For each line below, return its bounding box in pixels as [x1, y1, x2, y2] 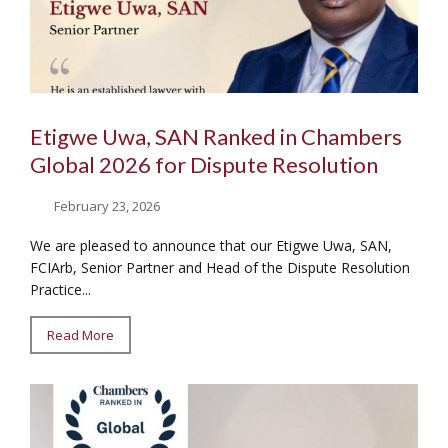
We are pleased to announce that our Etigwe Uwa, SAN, [30, 236, 392, 256]
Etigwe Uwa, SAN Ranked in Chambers [30, 122, 402, 150]
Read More [47, 326, 114, 345]
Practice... [30, 280, 91, 300]
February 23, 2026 [54, 197, 161, 216]
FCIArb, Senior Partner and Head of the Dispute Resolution [30, 258, 410, 278]
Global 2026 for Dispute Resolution [30, 150, 378, 178]
